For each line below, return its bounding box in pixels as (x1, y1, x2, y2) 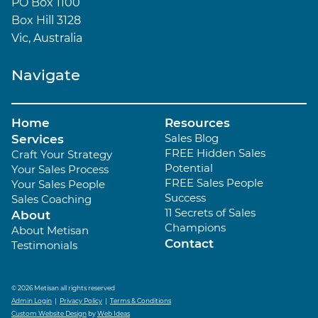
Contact (165, 236, 214, 251)
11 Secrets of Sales (165, 205, 256, 219)
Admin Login (11, 296, 52, 305)
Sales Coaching (11, 192, 92, 206)
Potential (165, 160, 213, 175)
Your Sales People (11, 177, 105, 191)
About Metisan (11, 223, 89, 237)
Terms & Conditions (110, 296, 171, 305)
